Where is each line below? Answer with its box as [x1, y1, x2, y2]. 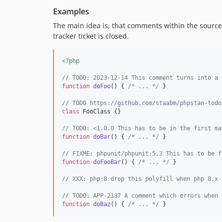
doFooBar [93, 159, 121, 166]
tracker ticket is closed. [53, 31, 129, 41]
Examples [53, 6, 89, 17]
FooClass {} [79, 108, 121, 115]
